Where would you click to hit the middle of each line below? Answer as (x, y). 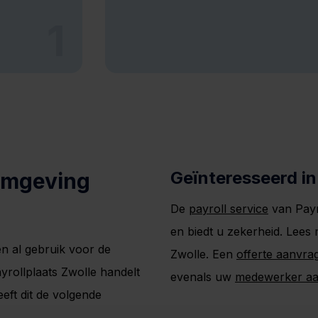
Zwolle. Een (203, 254)
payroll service (229, 209)
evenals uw (203, 277)
